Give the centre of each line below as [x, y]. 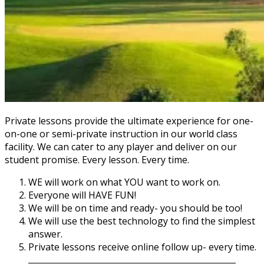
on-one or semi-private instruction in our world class [121, 134]
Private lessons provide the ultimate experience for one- [129, 121]
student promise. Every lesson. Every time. [97, 160]
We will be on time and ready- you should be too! [135, 208]
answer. [45, 234]
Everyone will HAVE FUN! [82, 195]
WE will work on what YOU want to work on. [124, 182]
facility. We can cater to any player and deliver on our [121, 147]
